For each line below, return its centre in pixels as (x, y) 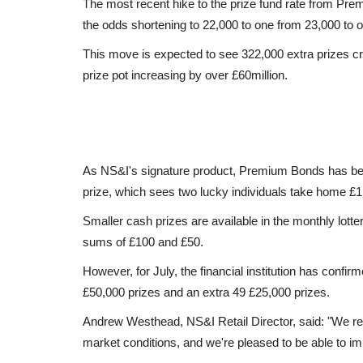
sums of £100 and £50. (143, 241)
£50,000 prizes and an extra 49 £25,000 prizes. (206, 292)
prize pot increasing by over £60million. (185, 75)
